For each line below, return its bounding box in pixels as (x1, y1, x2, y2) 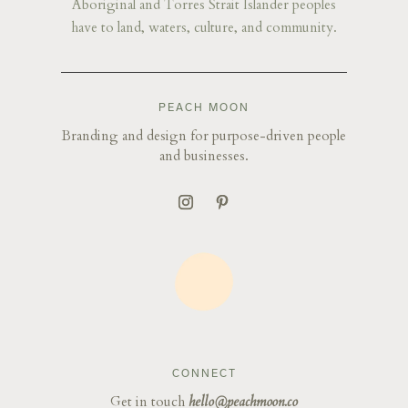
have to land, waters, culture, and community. (71, 17, 337, 36)
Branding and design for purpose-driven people (62, 126, 346, 145)
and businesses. (159, 146, 249, 165)
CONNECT (171, 368, 237, 380)
